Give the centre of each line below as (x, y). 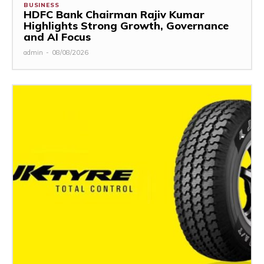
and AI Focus (57, 37)
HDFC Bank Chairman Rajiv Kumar (114, 14)
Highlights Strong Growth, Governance (126, 25)
